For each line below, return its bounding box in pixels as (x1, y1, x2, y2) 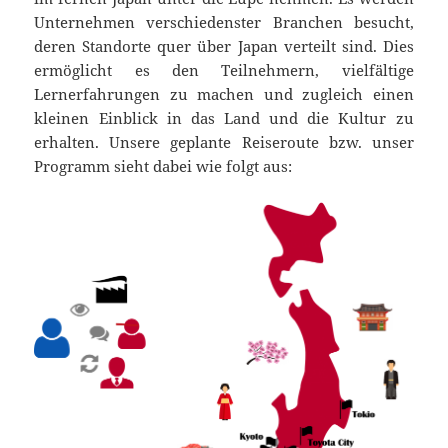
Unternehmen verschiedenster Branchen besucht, (34, 12, 414, 33)
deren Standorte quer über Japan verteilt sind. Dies (34, 36, 414, 57)
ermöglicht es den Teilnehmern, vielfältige (34, 60, 414, 81)
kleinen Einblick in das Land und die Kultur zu (34, 108, 414, 129)
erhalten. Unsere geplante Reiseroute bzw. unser (34, 132, 414, 153)
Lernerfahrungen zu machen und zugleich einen (34, 84, 414, 105)
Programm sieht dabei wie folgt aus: (34, 156, 293, 177)
